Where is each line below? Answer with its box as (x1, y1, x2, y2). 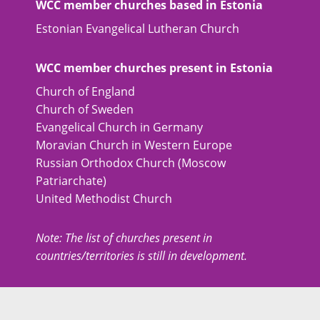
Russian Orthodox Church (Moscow (36, 155, 226, 171)
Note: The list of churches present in (36, 230, 212, 246)
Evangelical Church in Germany (36, 119, 203, 135)
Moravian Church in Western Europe (36, 137, 232, 153)
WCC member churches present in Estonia (36, 60, 273, 76)
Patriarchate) (36, 173, 106, 189)
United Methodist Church (36, 191, 172, 206)
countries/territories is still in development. (36, 248, 247, 264)
